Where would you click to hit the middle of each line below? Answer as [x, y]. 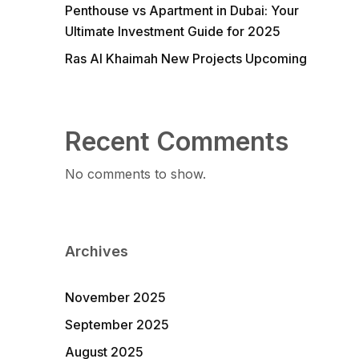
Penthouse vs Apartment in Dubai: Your [182, 10]
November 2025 [115, 297]
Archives [96, 251]
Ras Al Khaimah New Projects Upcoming [186, 58]
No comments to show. [135, 174]
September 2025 [117, 325]
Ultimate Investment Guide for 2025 [172, 31]
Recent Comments [176, 141]
